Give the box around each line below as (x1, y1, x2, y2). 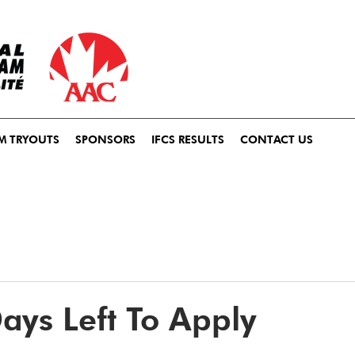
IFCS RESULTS (151, 133, 224, 146)
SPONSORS (75, 133, 136, 146)
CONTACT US (240, 133, 313, 146)
